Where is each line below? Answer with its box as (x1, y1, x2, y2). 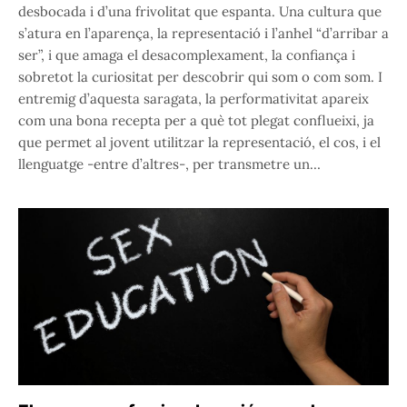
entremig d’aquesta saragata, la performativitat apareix (18, 90, 369, 108)
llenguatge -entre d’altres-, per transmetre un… (18, 155, 321, 174)
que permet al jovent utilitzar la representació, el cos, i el (18, 134, 381, 152)
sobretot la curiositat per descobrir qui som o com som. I (18, 68, 382, 86)
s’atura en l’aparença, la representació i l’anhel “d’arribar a (18, 25, 389, 43)
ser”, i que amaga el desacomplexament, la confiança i (18, 46, 355, 65)
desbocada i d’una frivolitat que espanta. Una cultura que (18, 3, 382, 21)
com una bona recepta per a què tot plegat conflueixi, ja (18, 112, 374, 130)
